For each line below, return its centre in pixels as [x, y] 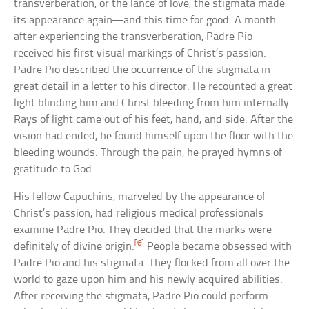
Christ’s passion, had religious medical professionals [139, 213]
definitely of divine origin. [74, 246]
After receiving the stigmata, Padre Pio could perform [141, 296]
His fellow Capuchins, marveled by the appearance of [140, 197]
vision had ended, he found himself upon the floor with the [154, 136]
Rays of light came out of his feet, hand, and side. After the [154, 119]
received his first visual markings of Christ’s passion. [140, 53]
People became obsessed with [218, 246]
